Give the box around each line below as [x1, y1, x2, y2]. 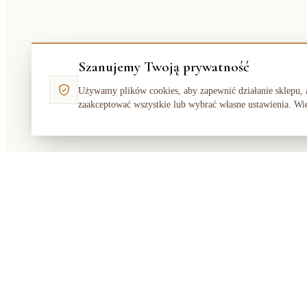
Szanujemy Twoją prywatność [78, 58, 249, 75]
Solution [65, 276, 116, 294]
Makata [22, 276, 66, 294]
